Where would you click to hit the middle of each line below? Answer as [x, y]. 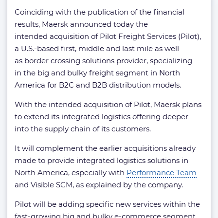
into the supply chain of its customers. [83, 129]
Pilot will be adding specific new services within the [107, 204]
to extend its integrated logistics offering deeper [101, 117]
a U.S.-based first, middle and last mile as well [97, 49]
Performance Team [162, 173]
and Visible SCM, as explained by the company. [99, 185]
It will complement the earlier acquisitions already [105, 148]
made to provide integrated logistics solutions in [101, 161]
